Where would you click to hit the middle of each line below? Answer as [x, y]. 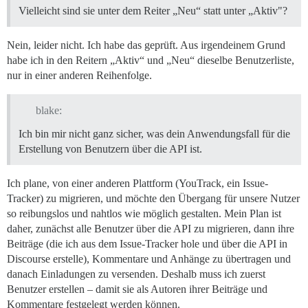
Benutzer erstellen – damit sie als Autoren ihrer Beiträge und [137, 289]
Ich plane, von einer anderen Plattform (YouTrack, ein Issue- [137, 183]
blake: [48, 110]
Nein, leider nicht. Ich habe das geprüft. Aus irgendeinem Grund [146, 45]
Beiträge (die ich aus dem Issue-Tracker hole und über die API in [147, 243]
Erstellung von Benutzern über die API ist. [110, 148]
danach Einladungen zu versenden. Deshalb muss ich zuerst [136, 274]
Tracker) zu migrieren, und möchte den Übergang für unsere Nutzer [153, 198]
